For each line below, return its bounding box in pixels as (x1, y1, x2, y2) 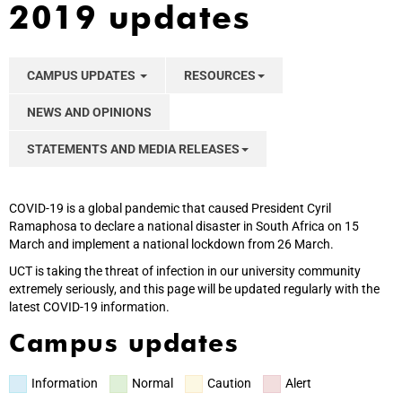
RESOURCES (184, 68, 256, 83)
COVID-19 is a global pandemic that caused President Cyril (9, 201, 331, 216)
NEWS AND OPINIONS (27, 105, 152, 120)
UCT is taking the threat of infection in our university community (9, 264, 361, 279)
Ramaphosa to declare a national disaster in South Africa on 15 (9, 219, 359, 234)
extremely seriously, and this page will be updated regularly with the (9, 282, 380, 297)
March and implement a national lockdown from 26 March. (9, 237, 334, 252)
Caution (207, 376, 251, 391)
